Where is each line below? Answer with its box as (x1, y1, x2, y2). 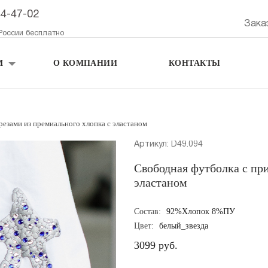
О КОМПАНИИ (53, 59, 118, 68)
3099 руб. (134, 239, 178, 251)
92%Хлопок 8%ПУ (166, 207, 235, 216)
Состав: (134, 207, 163, 216)
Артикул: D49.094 (134, 141, 203, 148)
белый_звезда (159, 221, 208, 230)
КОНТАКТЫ (169, 59, 221, 68)
